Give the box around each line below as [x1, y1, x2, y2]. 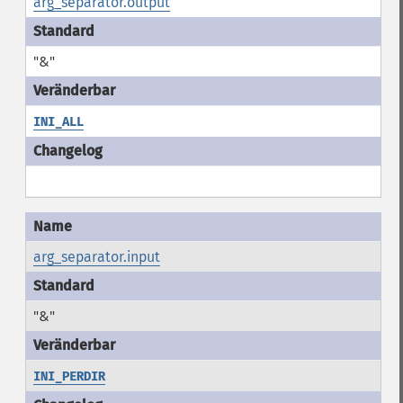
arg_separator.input [32, 248, 160, 265]
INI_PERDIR [32, 369, 105, 384]
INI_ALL [32, 114, 84, 130]
